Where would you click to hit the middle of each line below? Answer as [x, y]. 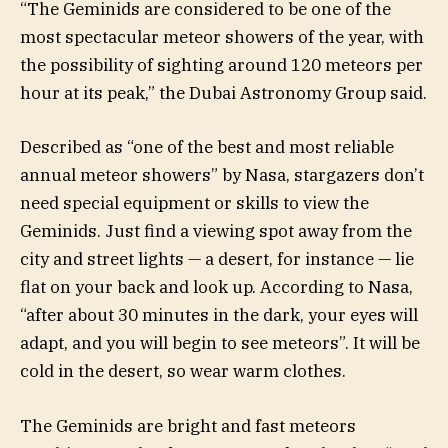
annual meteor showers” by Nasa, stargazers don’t [222, 175]
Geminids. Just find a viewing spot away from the [216, 231]
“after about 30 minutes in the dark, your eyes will [219, 315]
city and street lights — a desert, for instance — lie [217, 259]
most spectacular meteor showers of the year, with [222, 37]
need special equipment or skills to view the [194, 203]
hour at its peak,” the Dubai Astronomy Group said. [223, 93]
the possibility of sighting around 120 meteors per [221, 65]
